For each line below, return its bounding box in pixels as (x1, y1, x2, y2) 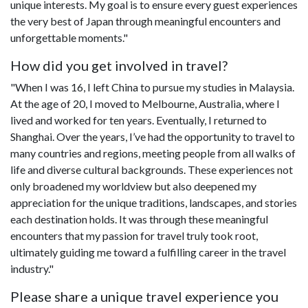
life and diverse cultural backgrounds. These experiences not (10, 162, 293, 176)
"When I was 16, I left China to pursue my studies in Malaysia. (10, 80, 294, 93)
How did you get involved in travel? (10, 56, 228, 74)
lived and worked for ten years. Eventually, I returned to (10, 113, 267, 126)
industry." (10, 261, 54, 275)
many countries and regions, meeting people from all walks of (10, 146, 296, 159)
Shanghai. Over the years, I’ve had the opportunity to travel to (10, 129, 295, 143)
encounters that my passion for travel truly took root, (10, 228, 258, 242)
